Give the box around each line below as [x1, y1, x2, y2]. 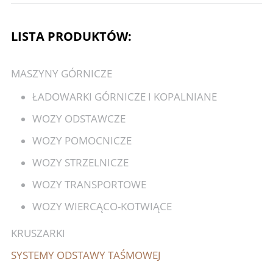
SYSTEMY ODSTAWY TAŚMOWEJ [10, 248, 161, 262]
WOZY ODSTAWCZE [32, 112, 126, 126]
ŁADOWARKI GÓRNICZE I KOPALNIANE [32, 90, 217, 104]
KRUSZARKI [10, 226, 65, 240]
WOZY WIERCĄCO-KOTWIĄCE [32, 199, 172, 213]
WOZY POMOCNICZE [32, 133, 132, 147]
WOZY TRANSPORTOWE [32, 177, 146, 191]
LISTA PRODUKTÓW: [10, 28, 132, 44]
